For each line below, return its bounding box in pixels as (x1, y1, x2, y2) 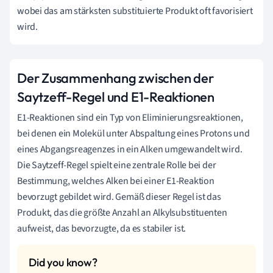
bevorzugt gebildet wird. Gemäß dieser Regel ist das (17, 190, 221, 204)
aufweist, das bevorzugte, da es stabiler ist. (17, 221, 186, 235)
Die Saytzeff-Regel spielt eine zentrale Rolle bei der (17, 158, 216, 172)
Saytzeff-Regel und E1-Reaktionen (17, 88, 214, 105)
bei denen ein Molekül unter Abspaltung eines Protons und (17, 126, 250, 140)
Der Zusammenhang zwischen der (17, 69, 214, 87)
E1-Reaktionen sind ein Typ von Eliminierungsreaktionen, (17, 110, 243, 124)
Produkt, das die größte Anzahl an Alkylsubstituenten (17, 205, 227, 219)
